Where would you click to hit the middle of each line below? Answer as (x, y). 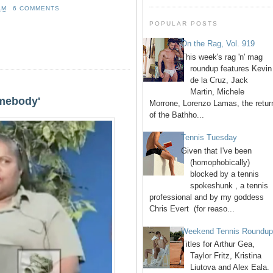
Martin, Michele (218, 91)
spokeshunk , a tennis (229, 185)
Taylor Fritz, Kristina (226, 256)
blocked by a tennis (225, 174)
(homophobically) (220, 162)
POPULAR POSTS (184, 23)
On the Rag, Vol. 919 (218, 44)
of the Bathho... (177, 115)
